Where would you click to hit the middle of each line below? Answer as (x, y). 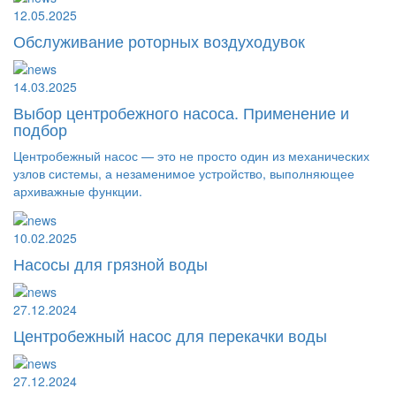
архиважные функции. (78, 191)
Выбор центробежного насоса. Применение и (181, 113)
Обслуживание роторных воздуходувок (159, 40)
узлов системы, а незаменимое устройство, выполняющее (184, 174)
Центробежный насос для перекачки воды (170, 335)
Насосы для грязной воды (110, 263)
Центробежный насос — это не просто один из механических (191, 156)
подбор (40, 129)
